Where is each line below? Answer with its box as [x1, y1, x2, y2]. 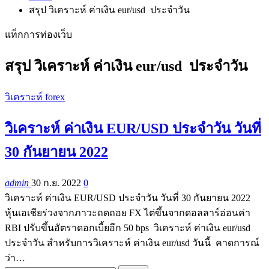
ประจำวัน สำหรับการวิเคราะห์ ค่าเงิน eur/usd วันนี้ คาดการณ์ [5, 237, 259, 248]
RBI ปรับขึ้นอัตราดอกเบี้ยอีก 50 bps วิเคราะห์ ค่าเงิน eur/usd [5, 222, 250, 233]
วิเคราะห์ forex [5, 91, 65, 102]
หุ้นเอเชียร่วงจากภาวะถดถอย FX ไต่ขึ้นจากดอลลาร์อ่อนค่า [5, 207, 250, 218]
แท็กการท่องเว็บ [5, 29, 72, 40]
